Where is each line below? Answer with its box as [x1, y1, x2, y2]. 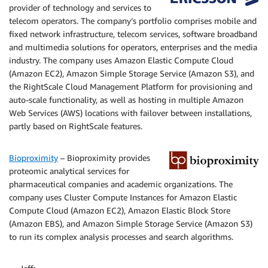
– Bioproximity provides [58, 153, 150, 163]
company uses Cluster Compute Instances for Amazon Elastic [9, 192, 237, 202]
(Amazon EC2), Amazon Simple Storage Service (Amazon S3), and [9, 68, 254, 78]
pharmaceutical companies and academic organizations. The [9, 179, 233, 189]
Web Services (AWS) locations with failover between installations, [9, 108, 252, 118]
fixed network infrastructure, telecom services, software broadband [9, 29, 257, 39]
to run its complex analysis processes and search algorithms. [9, 232, 233, 242]
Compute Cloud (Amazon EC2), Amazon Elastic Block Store [9, 205, 230, 215]
